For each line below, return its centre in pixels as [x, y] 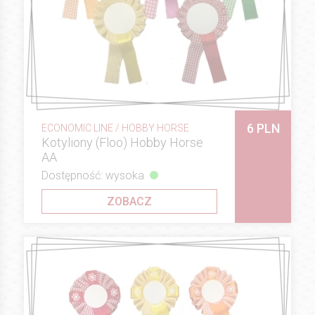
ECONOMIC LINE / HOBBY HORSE [115, 128]
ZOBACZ [129, 202]
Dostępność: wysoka [93, 176]
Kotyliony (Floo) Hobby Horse [122, 143]
